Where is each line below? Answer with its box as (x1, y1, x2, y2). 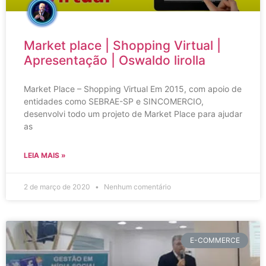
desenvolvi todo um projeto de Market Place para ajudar (24, 109, 242, 119)
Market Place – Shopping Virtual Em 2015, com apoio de (24, 84, 242, 94)
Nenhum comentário (102, 182, 171, 191)
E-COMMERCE (189, 236, 240, 245)
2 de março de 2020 (24, 182, 92, 191)
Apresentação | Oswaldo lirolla (24, 53, 205, 68)
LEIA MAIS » (24, 151, 66, 160)
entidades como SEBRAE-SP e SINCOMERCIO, (24, 96, 204, 106)
